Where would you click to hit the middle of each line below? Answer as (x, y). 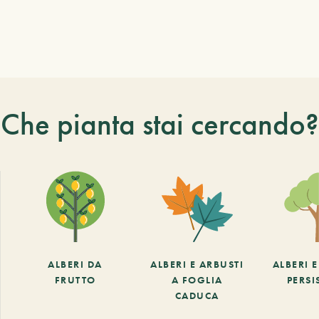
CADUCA (197, 295)
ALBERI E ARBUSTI (197, 264)
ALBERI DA (75, 264)
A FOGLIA (197, 279)
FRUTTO (75, 279)
